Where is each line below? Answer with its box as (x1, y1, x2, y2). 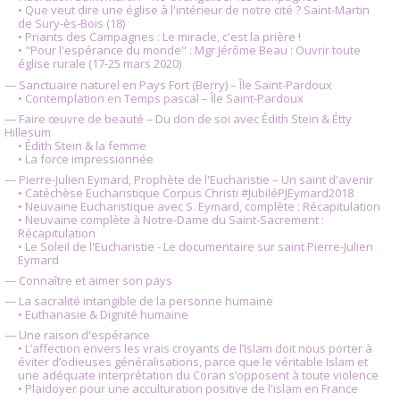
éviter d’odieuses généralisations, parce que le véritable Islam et (17, 354, 368, 371)
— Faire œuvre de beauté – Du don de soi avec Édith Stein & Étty (4, 110, 352, 127)
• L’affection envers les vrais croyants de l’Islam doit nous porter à (17, 340, 372, 357)
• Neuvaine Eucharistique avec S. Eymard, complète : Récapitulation (17, 197, 380, 214)
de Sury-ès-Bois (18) (17, 15, 125, 32)
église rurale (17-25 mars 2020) (17, 55, 181, 72)
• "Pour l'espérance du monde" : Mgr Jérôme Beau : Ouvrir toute (17, 42, 361, 59)
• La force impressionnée (17, 150, 154, 167)
